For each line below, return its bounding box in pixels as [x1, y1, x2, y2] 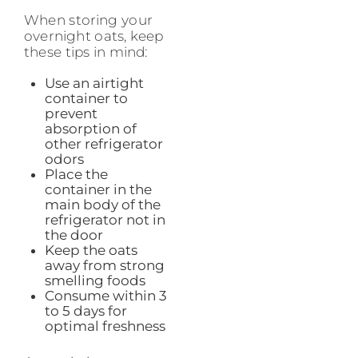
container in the [44, 181, 152, 197]
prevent [44, 105, 97, 121]
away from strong [44, 257, 165, 273]
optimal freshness [44, 317, 165, 334]
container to [44, 89, 128, 106]
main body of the [44, 196, 161, 213]
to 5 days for [44, 302, 127, 319]
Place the [44, 165, 108, 182]
